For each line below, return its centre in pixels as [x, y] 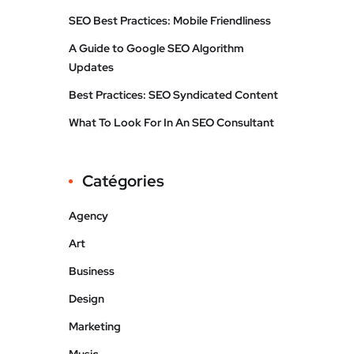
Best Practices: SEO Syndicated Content [173, 95]
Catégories [123, 181]
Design [87, 299]
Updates [91, 67]
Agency [88, 216]
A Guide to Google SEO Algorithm [156, 48]
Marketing [95, 326]
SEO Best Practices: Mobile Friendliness [170, 21]
